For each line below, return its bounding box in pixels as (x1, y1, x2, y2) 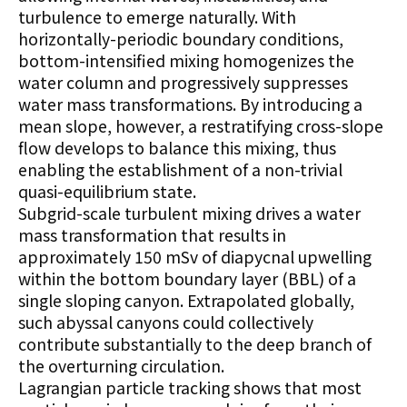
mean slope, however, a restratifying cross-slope (18, 114, 383, 138)
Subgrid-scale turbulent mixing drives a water (18, 202, 361, 225)
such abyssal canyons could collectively (18, 311, 313, 334)
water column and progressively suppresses (18, 71, 348, 94)
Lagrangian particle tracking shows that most (18, 376, 362, 400)
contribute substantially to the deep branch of (18, 333, 372, 356)
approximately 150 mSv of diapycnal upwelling (18, 245, 372, 269)
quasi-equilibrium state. (18, 180, 200, 203)
